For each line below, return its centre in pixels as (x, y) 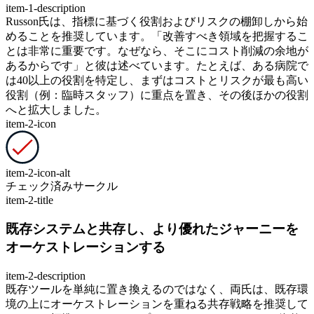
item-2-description (46, 275)
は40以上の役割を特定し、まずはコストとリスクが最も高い (157, 81)
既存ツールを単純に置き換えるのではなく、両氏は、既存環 (157, 289)
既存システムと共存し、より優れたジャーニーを (152, 229)
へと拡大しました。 (56, 110)
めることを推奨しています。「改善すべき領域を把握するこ (157, 36)
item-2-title (29, 200)
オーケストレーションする (86, 247)
